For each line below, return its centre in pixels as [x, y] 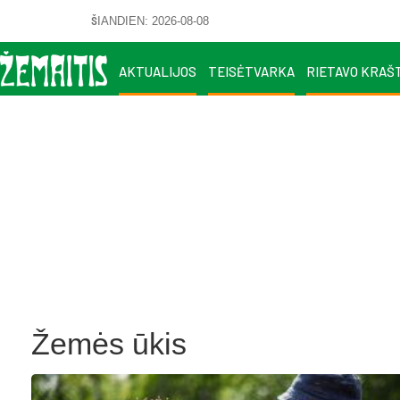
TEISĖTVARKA [251, 71]
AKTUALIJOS [158, 71]
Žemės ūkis [109, 344]
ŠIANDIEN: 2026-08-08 [150, 21]
